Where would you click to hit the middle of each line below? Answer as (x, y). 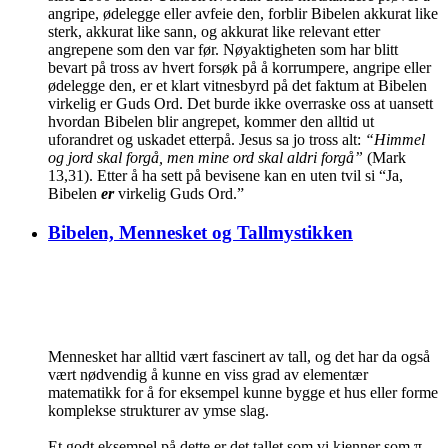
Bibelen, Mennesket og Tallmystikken (200, 232)
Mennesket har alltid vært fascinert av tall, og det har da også (239, 357)
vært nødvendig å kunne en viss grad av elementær (208, 375)
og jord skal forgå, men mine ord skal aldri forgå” (205, 157)
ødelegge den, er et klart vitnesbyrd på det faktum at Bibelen (237, 85)
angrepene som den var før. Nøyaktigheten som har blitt (223, 49)
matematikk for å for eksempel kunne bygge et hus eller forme (243, 393)
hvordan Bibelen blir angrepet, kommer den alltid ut (211, 121)
